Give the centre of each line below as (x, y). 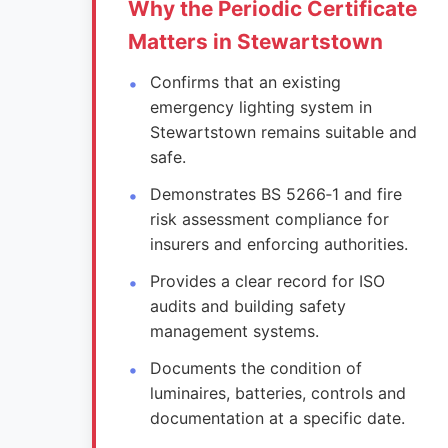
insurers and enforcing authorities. (279, 244)
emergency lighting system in (261, 107)
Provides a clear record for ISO (268, 281)
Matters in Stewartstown (255, 41)
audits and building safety (248, 306)
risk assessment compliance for (270, 219)
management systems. (235, 331)
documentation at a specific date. (278, 418)
